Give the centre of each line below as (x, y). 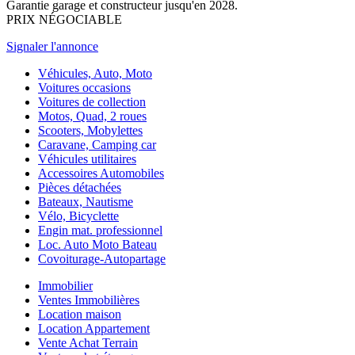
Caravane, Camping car (97, 144)
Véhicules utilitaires (87, 158)
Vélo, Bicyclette (78, 216)
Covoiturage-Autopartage (102, 258)
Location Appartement (94, 328)
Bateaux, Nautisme (86, 201)
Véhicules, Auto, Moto (95, 73)
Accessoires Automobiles (101, 173)
